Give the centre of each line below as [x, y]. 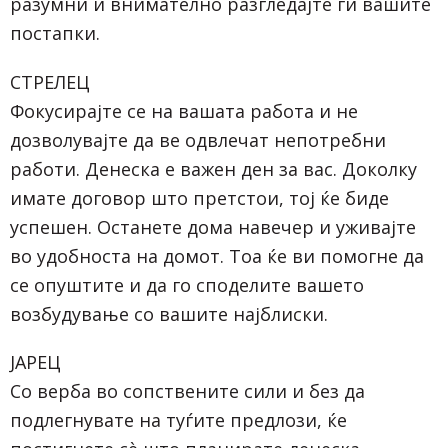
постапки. [55, 32]
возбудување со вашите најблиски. [169, 313]
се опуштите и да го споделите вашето [187, 284]
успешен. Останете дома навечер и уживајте [213, 226]
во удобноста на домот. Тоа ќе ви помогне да [217, 255]
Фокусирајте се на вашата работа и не [184, 110]
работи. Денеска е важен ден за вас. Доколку [213, 168]
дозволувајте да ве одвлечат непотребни [198, 139]
